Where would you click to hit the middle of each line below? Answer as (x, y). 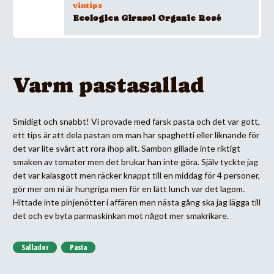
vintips (87, 6)
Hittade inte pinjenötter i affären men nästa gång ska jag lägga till (137, 202)
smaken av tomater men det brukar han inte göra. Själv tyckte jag (135, 161)
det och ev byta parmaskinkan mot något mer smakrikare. (121, 215)
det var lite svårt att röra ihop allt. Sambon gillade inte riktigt (127, 148)
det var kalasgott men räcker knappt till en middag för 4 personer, (136, 175)
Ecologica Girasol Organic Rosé (147, 18)
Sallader (35, 247)
